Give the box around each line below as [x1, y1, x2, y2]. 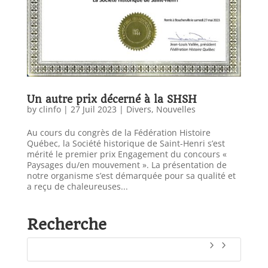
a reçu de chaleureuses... [26, 180, 128, 192]
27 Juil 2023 [70, 103, 117, 115]
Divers [126, 103, 151, 115]
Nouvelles [156, 103, 196, 115]
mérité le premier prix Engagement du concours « [26, 148, 227, 160]
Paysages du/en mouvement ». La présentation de [26, 159, 227, 170]
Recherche [26, 215, 106, 233]
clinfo [38, 103, 61, 115]
